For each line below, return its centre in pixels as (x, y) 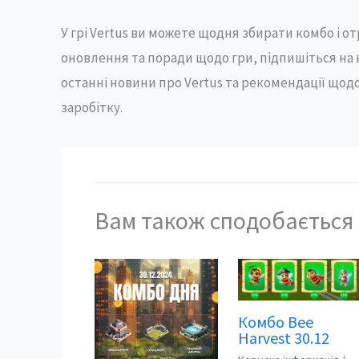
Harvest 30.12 (283, 337)
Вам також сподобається (224, 220)
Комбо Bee (275, 321)
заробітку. (91, 108)
